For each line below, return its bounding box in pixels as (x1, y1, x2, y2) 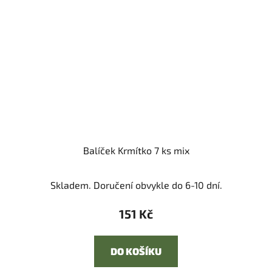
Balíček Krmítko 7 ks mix (83, 144, 189, 157)
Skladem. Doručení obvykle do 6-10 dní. (50, 179, 222, 191)
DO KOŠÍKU (110, 245, 161, 257)
